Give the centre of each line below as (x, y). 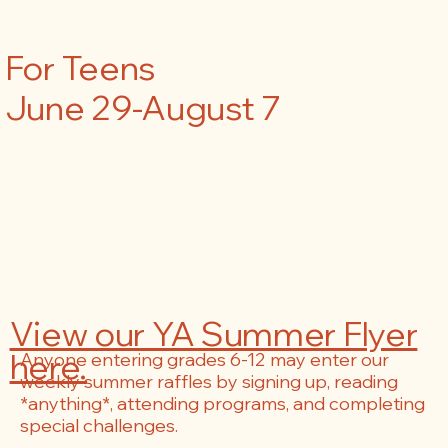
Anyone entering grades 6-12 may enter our (204, 359)
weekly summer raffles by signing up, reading (208, 381)
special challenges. (98, 425)
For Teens (80, 67)
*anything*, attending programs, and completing (222, 403)
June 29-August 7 (142, 107)
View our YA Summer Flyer (213, 332)
